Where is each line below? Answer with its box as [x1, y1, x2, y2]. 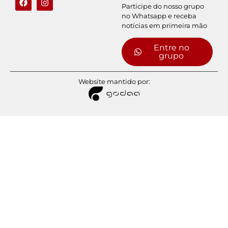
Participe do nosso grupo [122, 2, 205, 10]
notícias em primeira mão [122, 21, 208, 30]
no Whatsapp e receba [122, 11, 197, 20]
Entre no [153, 42, 189, 52]
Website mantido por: [78, 77, 150, 85]
